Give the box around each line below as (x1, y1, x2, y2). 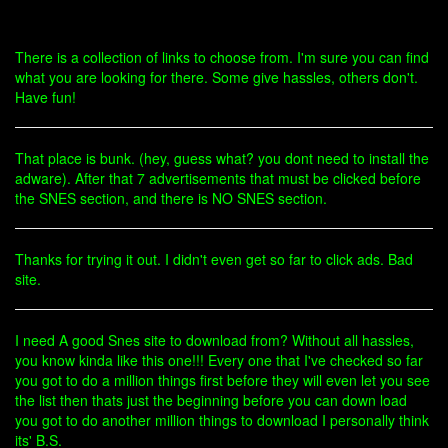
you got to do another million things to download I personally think (15, 410, 429, 430)
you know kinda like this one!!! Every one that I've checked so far (15, 350, 423, 370)
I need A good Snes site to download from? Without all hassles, (15, 330, 414, 350)
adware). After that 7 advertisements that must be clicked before (15, 168, 421, 188)
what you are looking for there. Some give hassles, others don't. (15, 67, 418, 87)
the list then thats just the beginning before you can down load (15, 390, 407, 410)
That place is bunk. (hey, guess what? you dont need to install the (15, 148, 429, 168)
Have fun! (15, 87, 76, 107)
